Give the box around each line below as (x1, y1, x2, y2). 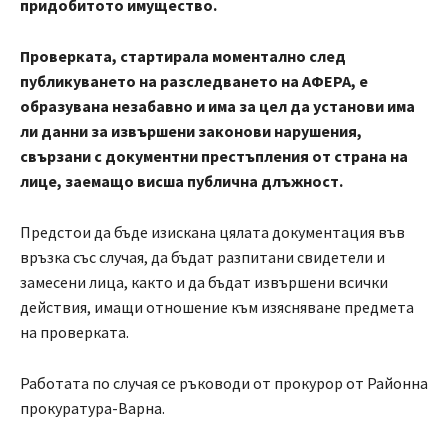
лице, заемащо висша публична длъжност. (20, 171, 343, 192)
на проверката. (20, 322, 129, 343)
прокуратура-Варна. (20, 398, 165, 419)
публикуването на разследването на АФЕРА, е (20, 71, 368, 92)
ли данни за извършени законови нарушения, (20, 121, 362, 142)
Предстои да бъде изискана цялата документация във (20, 222, 405, 243)
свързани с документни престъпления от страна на (20, 146, 408, 167)
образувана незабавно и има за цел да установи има (20, 96, 415, 117)
